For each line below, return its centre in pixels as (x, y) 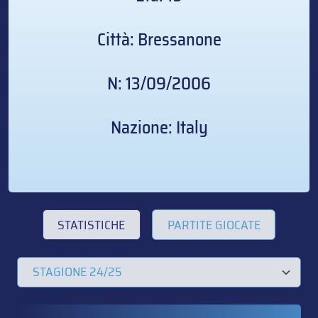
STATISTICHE (92, 225)
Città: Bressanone (159, 40)
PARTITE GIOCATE (214, 225)
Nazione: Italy (159, 128)
